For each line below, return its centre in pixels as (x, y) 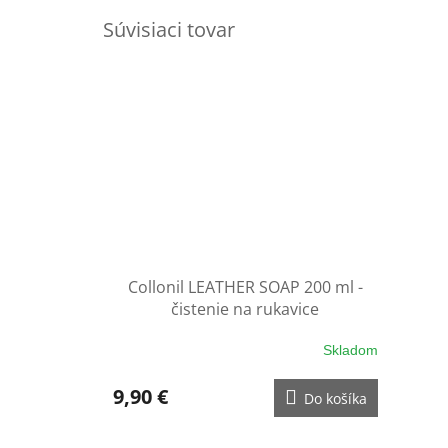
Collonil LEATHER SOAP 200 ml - (245, 287)
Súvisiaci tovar (169, 29)
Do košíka (335, 399)
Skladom (350, 349)
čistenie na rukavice (245, 309)
